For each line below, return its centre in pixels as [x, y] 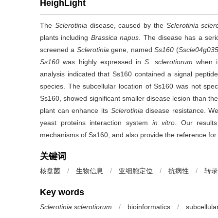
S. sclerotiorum [169, 62]
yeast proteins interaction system [96, 123]
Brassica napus [115, 37]
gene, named [132, 50]
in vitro [163, 123]
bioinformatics [149, 207]
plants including [65, 37]
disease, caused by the [127, 25]
